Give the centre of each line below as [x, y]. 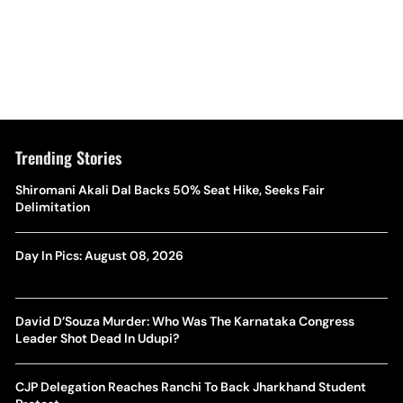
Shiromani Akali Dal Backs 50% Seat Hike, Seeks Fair [170, 190]
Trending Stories [68, 157]
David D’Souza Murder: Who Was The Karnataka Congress [184, 321]
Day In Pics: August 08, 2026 [99, 255]
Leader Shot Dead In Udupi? [97, 338]
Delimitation [52, 207]
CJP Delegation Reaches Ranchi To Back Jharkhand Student [190, 387]
